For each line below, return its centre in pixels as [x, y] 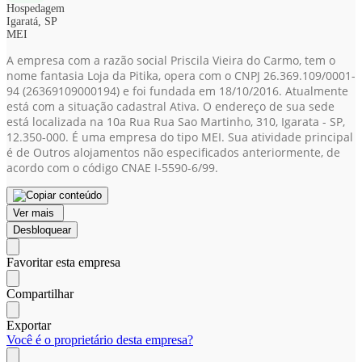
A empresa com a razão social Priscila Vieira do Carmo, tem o [171, 60]
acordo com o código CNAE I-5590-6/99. [112, 168]
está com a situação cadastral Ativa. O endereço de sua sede [170, 106]
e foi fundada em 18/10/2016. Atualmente [234, 91]
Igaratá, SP [32, 21]
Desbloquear [42, 230]
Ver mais [35, 213]
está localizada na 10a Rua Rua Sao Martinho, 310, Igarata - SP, [176, 122]
